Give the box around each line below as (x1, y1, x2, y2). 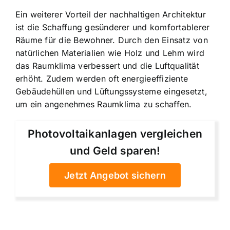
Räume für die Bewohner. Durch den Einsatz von (15, 35, 208, 46)
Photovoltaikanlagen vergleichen (27, 127, 203, 140)
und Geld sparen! (69, 144, 161, 157)
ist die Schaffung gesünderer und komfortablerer (15, 22, 210, 33)
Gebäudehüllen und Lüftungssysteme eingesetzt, (15, 86, 207, 97)
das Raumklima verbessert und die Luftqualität (15, 61, 199, 71)
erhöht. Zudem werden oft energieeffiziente (15, 73, 188, 84)
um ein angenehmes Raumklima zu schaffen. (15, 99, 192, 110)
